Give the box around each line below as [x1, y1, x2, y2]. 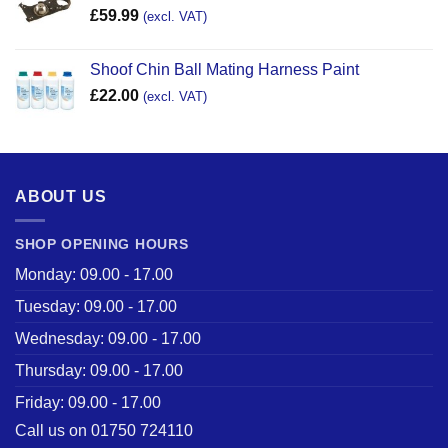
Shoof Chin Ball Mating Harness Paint [90, 60, 359, 78]
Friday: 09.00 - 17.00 [15, 394, 161, 412]
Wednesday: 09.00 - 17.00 [15, 330, 201, 348]
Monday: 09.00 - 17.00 [15, 266, 173, 284]
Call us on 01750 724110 [15, 422, 193, 440]
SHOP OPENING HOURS [15, 237, 189, 253]
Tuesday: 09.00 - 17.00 [15, 298, 177, 316]
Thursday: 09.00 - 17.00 [15, 362, 183, 380]
